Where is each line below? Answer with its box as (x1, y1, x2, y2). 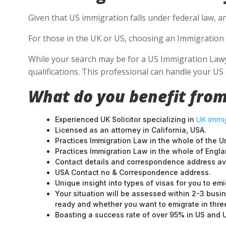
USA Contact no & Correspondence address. (55, 168, 211, 177)
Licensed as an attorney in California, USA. (55, 126, 206, 134)
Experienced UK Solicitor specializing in (55, 115, 196, 124)
